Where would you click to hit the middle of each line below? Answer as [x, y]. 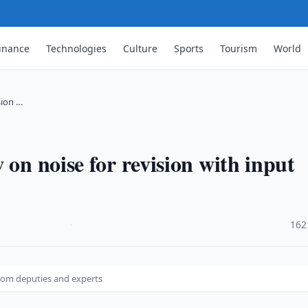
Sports [189, 48]
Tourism [239, 48]
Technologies [77, 48]
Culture [141, 48]
